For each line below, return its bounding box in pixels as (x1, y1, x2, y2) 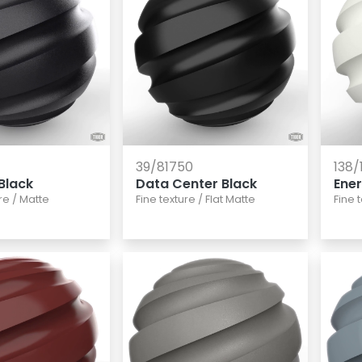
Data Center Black (135, 175, 257, 194)
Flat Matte (204, 192, 255, 207)
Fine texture (135, 192, 196, 207)
